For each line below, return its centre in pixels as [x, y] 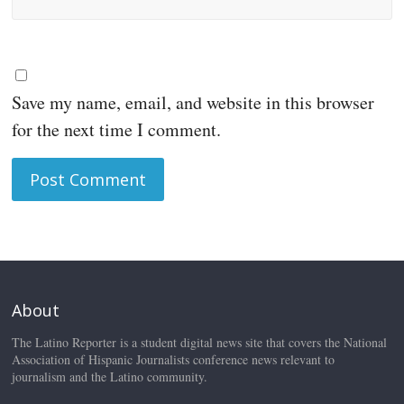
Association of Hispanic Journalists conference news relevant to [174, 359]
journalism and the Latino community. [110, 376]
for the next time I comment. [117, 129]
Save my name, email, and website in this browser [193, 102]
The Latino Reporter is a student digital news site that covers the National [200, 342]
